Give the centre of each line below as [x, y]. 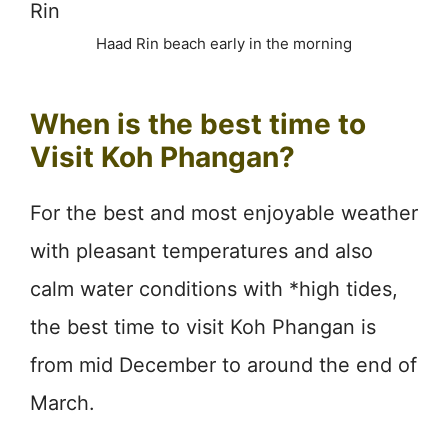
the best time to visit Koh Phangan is [203, 326]
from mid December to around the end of [223, 364]
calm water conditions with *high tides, [214, 288]
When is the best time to [198, 123]
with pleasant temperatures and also [201, 250]
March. [62, 402]
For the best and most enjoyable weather [224, 212]
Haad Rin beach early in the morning [224, 43]
